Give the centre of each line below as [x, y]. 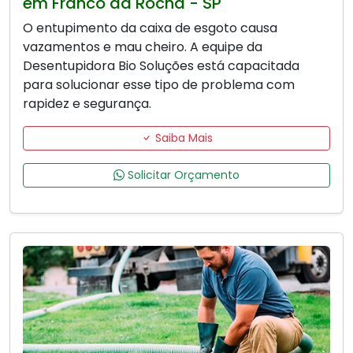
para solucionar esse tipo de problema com [159, 85]
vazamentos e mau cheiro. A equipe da [143, 47]
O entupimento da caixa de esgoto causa [150, 28]
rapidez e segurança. [87, 104]
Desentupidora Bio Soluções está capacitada [161, 66]
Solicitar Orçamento [182, 175]
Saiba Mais [182, 138]
